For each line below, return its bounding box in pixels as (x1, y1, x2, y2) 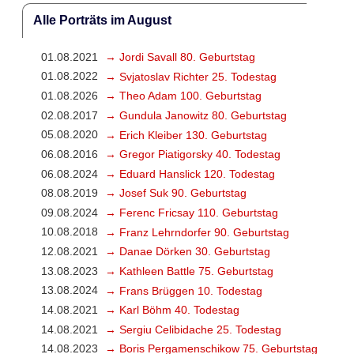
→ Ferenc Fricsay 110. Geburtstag (104, 206, 278, 220)
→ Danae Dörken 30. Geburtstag (104, 245, 270, 258)
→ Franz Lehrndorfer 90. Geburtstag (104, 225, 289, 239)
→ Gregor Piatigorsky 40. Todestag (104, 148, 281, 161)
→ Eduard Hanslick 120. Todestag (104, 167, 275, 180)
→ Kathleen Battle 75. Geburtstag (104, 264, 273, 277)
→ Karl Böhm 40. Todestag (104, 303, 239, 317)
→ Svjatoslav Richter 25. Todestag (104, 70, 277, 83)
